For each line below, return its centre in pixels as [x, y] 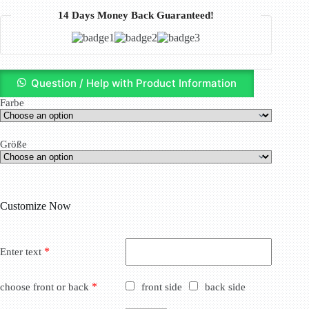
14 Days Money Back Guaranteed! [136, 15]
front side [160, 287]
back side [224, 287]
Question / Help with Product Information [134, 83]
